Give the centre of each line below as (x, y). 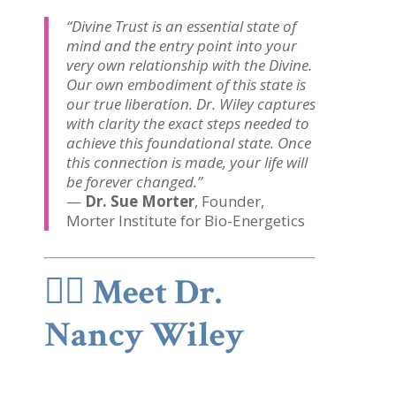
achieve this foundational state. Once (189, 143)
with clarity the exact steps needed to (188, 123)
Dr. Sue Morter (140, 201)
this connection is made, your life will (187, 162)
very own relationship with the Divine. (189, 65)
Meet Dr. (157, 292)
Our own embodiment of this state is (186, 84)
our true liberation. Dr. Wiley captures (191, 104)
